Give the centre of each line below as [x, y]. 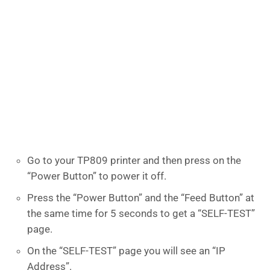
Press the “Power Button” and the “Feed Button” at [141, 198]
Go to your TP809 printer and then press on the [134, 160]
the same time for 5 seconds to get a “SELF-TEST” [141, 213]
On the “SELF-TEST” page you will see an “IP [126, 251]
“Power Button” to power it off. [97, 176]
